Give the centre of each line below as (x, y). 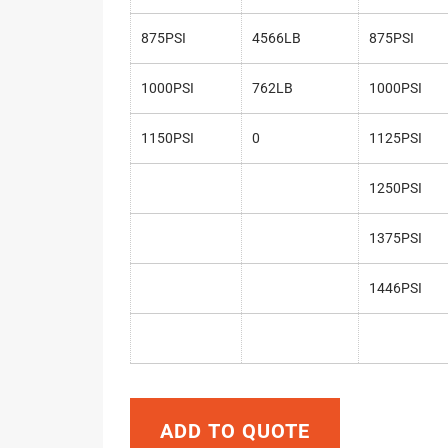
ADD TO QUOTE (234, 430)
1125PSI (395, 138)
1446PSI (395, 288)
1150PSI (167, 138)
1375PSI (395, 238)
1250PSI (395, 188)
